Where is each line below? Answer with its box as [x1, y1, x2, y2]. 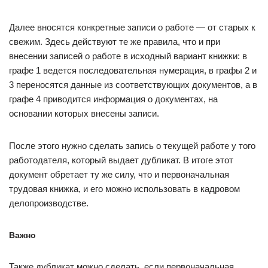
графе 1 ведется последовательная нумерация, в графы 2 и [9, 65, 257, 75]
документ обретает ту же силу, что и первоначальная [9, 169, 229, 179]
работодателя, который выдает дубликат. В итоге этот [9, 155, 233, 165]
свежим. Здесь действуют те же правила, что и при [9, 36, 220, 47]
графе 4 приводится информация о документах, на [9, 94, 218, 104]
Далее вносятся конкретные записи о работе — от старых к [9, 22, 255, 32]
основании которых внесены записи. [9, 108, 159, 118]
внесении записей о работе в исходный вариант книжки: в [9, 51, 247, 61]
